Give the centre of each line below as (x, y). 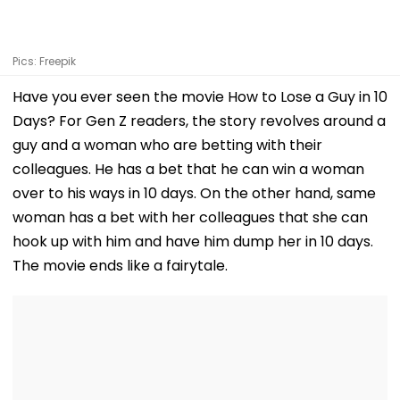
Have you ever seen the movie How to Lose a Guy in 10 (200, 96)
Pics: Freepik (44, 61)
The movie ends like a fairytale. (120, 265)
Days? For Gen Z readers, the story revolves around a (199, 121)
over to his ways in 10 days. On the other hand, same (194, 193)
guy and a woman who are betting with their (167, 145)
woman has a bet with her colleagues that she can (190, 217)
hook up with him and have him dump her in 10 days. (193, 241)
